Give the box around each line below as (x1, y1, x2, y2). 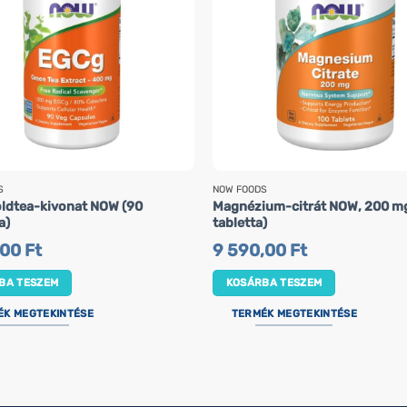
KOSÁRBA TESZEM (225, 275, 323, 289)
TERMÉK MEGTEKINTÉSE (231, 306, 357, 320)
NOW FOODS (212, 184, 267, 196)
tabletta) (212, 215, 267, 232)
